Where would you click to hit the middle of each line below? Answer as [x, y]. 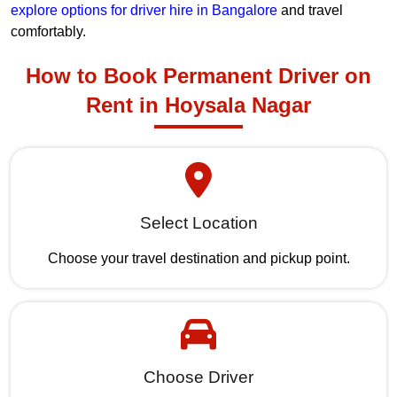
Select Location [198, 222]
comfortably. [48, 31]
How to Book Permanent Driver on [198, 75]
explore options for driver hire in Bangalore [144, 10]
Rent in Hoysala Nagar [198, 105]
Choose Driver [198, 377]
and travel [310, 10]
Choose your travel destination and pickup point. [198, 258]
